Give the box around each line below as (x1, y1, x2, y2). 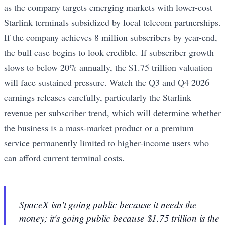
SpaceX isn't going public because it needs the (19, 198, 197, 211)
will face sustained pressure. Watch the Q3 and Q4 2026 (4, 76, 209, 88)
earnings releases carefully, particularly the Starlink (4, 91, 191, 103)
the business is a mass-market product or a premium (4, 121, 194, 134)
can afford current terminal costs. (4, 151, 125, 164)
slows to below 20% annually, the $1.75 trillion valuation (4, 61, 212, 73)
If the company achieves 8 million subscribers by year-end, (4, 31, 217, 43)
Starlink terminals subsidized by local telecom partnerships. (4, 16, 221, 28)
